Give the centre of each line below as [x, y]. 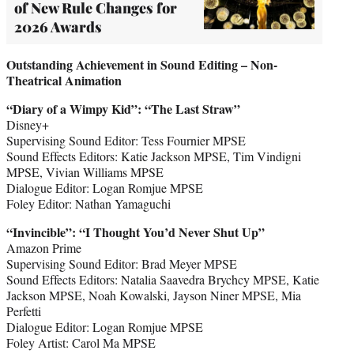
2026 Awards [58, 26]
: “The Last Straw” [189, 108]
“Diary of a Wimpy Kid [69, 108]
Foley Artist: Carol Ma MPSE [81, 342]
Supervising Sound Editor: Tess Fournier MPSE [126, 140]
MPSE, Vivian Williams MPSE [85, 171]
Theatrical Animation [64, 80]
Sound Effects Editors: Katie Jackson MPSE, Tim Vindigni [154, 156]
